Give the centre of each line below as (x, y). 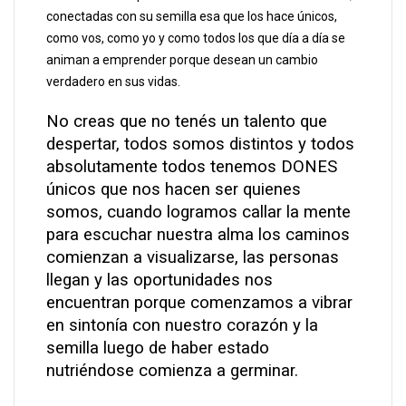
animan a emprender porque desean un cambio (182, 60)
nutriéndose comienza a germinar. (172, 371)
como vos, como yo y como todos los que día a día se (196, 39)
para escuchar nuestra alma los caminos (198, 235)
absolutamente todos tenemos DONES (192, 167)
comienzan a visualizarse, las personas (193, 258)
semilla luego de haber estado (158, 348)
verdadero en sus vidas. (113, 82)
